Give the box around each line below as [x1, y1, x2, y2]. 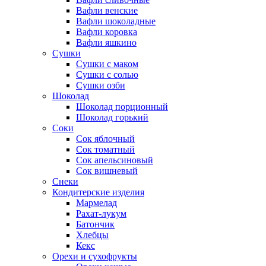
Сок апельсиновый [76, 155, 153, 166]
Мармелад [76, 198, 117, 208]
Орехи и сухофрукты [52, 251, 137, 262]
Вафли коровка [76, 27, 137, 37]
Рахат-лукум [76, 208, 126, 219]
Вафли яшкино [76, 37, 137, 48]
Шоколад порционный [76, 102, 168, 112]
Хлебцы [76, 230, 109, 240]
